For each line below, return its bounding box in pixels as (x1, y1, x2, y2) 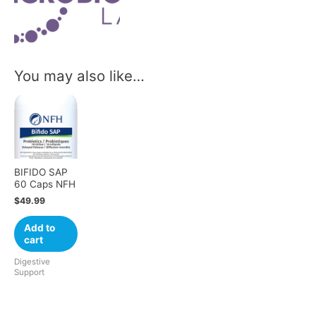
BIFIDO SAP (14, 166, 68, 178)
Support (14, 267, 44, 277)
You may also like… (14, 67, 145, 85)
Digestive (14, 256, 50, 267)
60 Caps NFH (14, 178, 75, 190)
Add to (23, 221, 55, 233)
